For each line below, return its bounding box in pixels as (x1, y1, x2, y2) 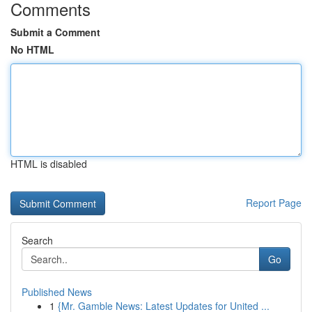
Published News (22, 285, 92, 299)
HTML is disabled (10, 157, 87, 171)
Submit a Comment (10, 25, 100, 39)
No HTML (10, 42, 54, 56)
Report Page (246, 196, 302, 210)
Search (22, 233, 53, 247)
